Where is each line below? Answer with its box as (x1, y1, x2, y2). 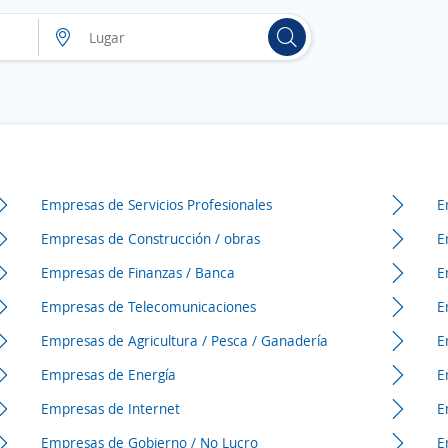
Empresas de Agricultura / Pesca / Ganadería (40, 330, 328, 350)
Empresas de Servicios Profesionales (40, 194, 272, 214)
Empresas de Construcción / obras (40, 228, 260, 248)
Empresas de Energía (40, 364, 176, 384)
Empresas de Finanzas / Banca (40, 262, 235, 282)
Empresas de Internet (40, 398, 180, 418)
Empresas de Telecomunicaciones (40, 296, 256, 316)
